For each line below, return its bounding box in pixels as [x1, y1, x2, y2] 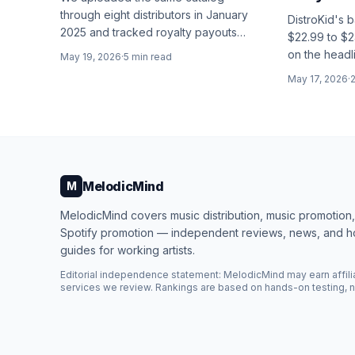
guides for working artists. [60, 243, 195, 257]
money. [60, 78, 97, 91]
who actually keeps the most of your [60, 60, 250, 74]
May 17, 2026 [287, 73, 348, 85]
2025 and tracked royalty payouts [60, 25, 237, 39]
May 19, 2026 [60, 51, 121, 63]
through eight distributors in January [60, 8, 248, 21]
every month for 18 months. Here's [60, 43, 240, 56]
